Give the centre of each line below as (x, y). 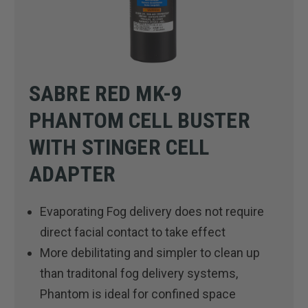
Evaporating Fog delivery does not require (152, 211)
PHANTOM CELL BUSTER (140, 120)
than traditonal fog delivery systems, (139, 273)
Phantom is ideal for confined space (138, 294)
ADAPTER (72, 174)
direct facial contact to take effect (133, 232)
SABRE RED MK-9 (106, 93)
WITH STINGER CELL (119, 147)
